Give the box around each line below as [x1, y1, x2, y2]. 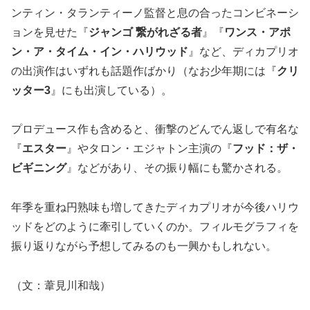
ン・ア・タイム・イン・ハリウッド [11, 45, 188, 57]
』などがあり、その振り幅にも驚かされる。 [66, 162, 288, 174]
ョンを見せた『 [11, 26, 89, 38]
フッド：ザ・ [232, 143, 299, 155]
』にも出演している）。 [51, 84, 172, 96]
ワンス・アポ [224, 26, 291, 38]
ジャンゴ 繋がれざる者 [89, 26, 202, 38]
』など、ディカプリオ [188, 45, 299, 57]
